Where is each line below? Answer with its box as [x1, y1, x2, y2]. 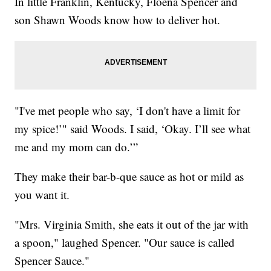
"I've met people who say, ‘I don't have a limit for [15, 102, 241, 118]
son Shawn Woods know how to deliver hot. [15, 11, 221, 27]
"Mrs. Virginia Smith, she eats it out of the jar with [15, 216, 249, 232]
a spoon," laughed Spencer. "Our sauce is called [15, 234, 235, 250]
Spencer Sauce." [15, 252, 90, 268]
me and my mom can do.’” [15, 139, 139, 154]
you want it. [15, 186, 70, 202]
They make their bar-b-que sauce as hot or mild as [15, 168, 244, 184]
